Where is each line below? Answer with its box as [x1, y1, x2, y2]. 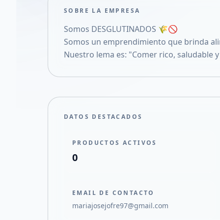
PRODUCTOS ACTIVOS [72, 138, 157, 147]
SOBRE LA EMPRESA [64, 6, 140, 15]
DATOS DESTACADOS [64, 112, 143, 121]
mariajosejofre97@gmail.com [72, 201, 168, 210]
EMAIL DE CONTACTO [72, 189, 155, 197]
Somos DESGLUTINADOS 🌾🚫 [64, 24, 178, 34]
